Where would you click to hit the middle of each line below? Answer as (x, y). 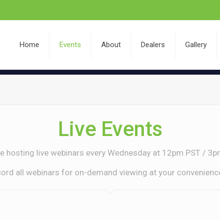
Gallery (196, 45)
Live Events (110, 129)
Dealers (153, 45)
